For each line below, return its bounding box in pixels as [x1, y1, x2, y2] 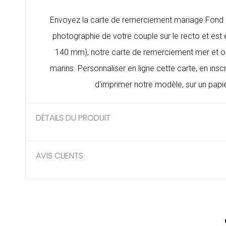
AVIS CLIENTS [36, 150, 83, 162]
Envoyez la [50, 15, 90, 25]
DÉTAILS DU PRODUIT [36, 112, 110, 124]
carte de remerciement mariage [90, 15, 203, 25]
